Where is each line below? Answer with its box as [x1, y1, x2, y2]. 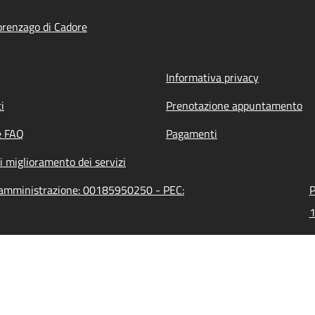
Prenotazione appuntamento [166, 97, 302, 114]
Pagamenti [166, 125, 217, 142]
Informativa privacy [166, 69, 259, 86]
